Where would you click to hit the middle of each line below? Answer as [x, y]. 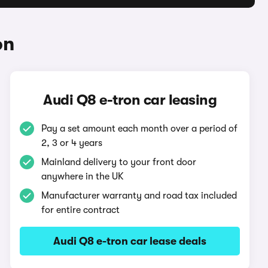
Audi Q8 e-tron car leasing [130, 100]
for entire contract [81, 210]
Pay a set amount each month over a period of [140, 129]
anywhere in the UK [83, 176]
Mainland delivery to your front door [119, 162]
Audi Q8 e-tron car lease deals [130, 241]
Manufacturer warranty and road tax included [139, 196]
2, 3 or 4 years [72, 143]
